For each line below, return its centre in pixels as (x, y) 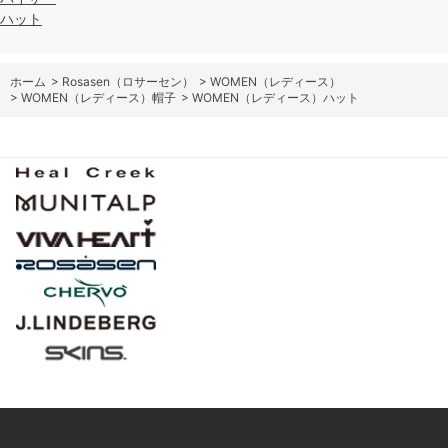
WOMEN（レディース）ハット (275, 97)
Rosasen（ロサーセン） (128, 81)
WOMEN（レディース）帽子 (98, 97)
